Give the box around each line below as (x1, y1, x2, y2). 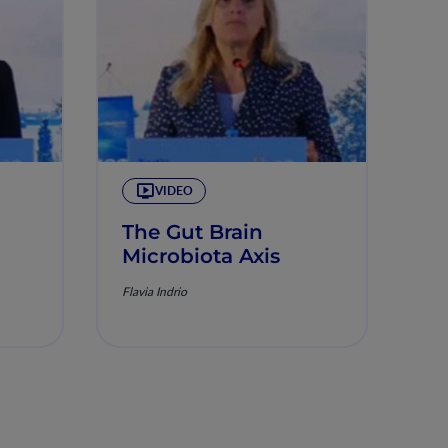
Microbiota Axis (121, 243, 280, 269)
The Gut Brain (121, 219, 263, 245)
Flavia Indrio (121, 283, 187, 300)
